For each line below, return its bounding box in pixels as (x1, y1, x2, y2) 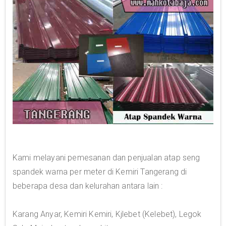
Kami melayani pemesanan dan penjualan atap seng (13, 153, 200, 163)
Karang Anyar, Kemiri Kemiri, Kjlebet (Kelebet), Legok (13, 209, 202, 219)
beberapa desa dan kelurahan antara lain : (13, 181, 163, 191)
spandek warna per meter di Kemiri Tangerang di (13, 167, 187, 177)
